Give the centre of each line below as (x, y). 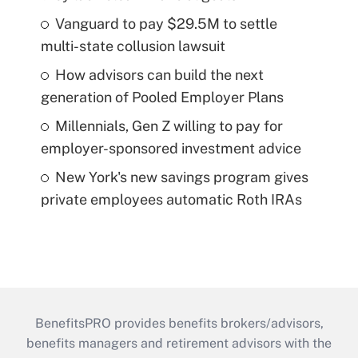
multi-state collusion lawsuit (133, 46)
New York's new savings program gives (181, 177)
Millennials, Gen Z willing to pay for (169, 126)
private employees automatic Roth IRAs (171, 200)
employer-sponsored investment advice (171, 149)
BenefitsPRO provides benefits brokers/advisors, (179, 324)
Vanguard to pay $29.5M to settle (166, 24)
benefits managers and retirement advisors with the (179, 344)
